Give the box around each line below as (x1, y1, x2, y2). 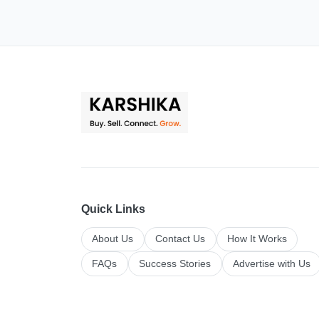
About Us (92, 233, 134, 244)
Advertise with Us (232, 258, 310, 269)
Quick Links (81, 202, 145, 215)
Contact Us (155, 233, 206, 244)
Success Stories (139, 258, 211, 269)
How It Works (226, 233, 287, 244)
